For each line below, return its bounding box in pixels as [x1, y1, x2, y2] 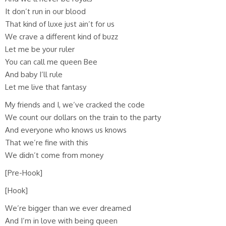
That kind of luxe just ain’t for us [5, 19, 115, 29]
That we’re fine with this [5, 137, 88, 147]
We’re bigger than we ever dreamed [5, 203, 131, 213]
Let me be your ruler [5, 44, 75, 54]
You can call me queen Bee [5, 56, 97, 67]
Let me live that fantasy [5, 82, 86, 92]
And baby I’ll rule [5, 69, 63, 79]
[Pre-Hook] [5, 167, 42, 178]
